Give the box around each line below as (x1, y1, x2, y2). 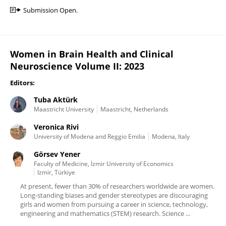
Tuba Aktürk (34, 95, 78, 104)
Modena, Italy (152, 132, 190, 141)
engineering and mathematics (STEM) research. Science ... (20, 209, 190, 218)
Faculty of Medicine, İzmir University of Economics (34, 159, 174, 168)
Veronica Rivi (34, 122, 79, 132)
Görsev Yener (34, 149, 80, 159)
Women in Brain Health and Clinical (10, 48, 174, 60)
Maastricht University (34, 105, 94, 114)
